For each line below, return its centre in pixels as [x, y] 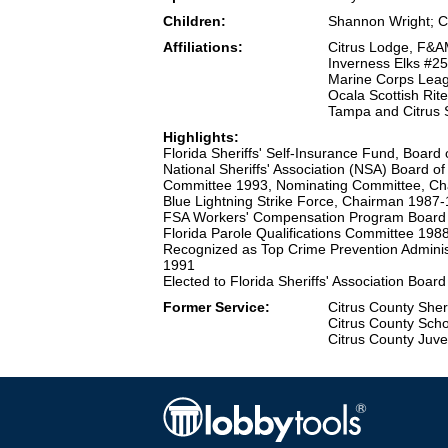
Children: [194, 21]
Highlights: [201, 137]
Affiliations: [203, 47]
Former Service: [216, 307]
